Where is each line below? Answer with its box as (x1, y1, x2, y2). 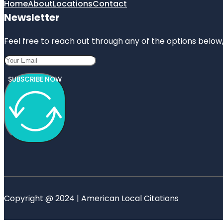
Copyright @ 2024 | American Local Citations (4, 192, 179, 204)
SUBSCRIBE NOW (8, 74, 62, 84)
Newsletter (4, 10, 60, 24)
